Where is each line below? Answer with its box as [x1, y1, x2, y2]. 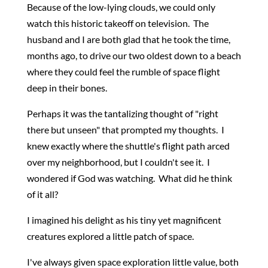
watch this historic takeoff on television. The [26, 17, 209, 29]
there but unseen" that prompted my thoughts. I [26, 124, 224, 135]
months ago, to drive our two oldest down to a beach [26, 50, 241, 61]
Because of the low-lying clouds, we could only [26, 1, 215, 13]
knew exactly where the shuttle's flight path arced [26, 140, 230, 151]
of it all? [26, 188, 58, 200]
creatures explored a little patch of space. [26, 230, 194, 242]
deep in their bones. [26, 82, 107, 93]
